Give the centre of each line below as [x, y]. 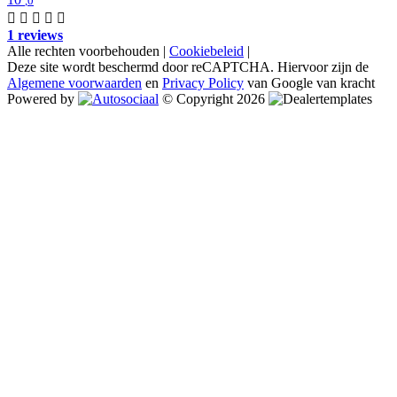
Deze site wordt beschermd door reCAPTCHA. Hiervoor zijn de [188, 67]
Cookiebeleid [206, 51]
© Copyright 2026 [215, 99]
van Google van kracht [309, 83]
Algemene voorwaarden [74, 83]
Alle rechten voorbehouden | [88, 51]
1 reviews [35, 35]
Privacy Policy [203, 83]
